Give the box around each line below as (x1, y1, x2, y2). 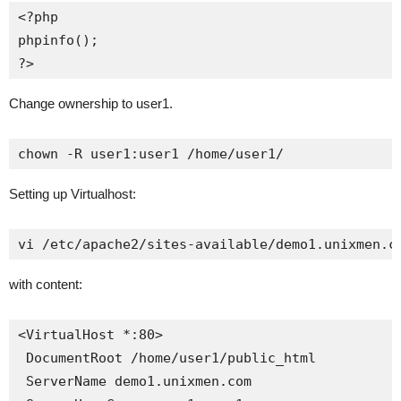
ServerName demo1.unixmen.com (18, 373, 252, 389)
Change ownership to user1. (9, 96, 173, 111)
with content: (9, 277, 82, 292)
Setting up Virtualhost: (9, 186, 136, 201)
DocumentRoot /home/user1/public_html (18, 350, 316, 366)
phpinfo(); (18, 32, 98, 48)
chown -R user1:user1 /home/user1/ (18, 146, 284, 162)
